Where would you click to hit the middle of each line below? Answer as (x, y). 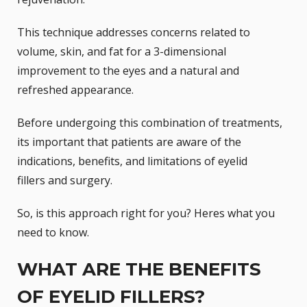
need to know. (53, 233)
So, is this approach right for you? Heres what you (146, 213)
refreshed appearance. (75, 90)
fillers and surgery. (65, 181)
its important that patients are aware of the (129, 142)
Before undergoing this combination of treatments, (150, 123)
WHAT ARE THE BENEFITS (139, 270)
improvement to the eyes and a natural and (128, 71)
